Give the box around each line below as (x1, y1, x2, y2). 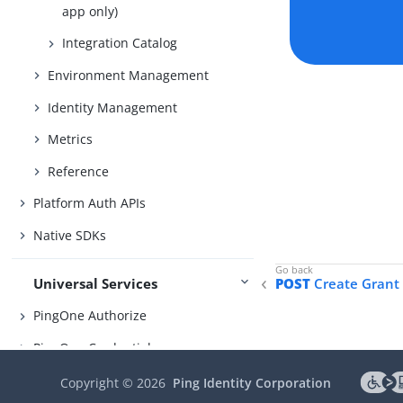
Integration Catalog (62, 34, 178, 52)
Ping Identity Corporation (173, 374, 332, 391)
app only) (62, 2, 119, 20)
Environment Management (48, 67, 210, 84)
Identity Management (48, 98, 178, 116)
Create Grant (310, 274, 400, 293)
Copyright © (60, 374, 138, 391)
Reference (48, 162, 110, 180)
